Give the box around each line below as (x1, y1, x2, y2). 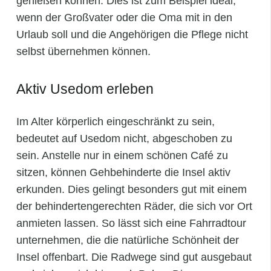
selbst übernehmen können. (16, 45, 151, 58)
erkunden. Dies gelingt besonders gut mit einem (16, 183, 247, 196)
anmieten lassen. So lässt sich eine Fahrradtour (16, 217, 246, 230)
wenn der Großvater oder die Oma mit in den (16, 11, 232, 24)
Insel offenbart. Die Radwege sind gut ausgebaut (16, 251, 252, 264)
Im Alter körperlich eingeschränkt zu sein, (16, 116, 215, 128)
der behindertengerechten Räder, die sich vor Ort (16, 200, 252, 213)
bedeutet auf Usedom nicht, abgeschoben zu (16, 132, 232, 145)
